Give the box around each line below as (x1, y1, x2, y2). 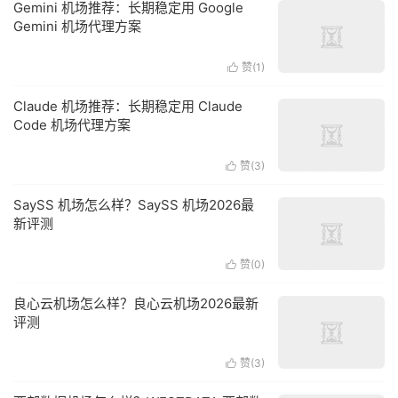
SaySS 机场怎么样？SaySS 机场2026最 (13, 196, 254, 213)
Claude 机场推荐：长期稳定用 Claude (13, 98, 243, 115)
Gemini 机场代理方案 (13, 18, 141, 35)
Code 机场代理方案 (13, 116, 131, 133)
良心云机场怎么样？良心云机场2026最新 (13, 295, 259, 312)
